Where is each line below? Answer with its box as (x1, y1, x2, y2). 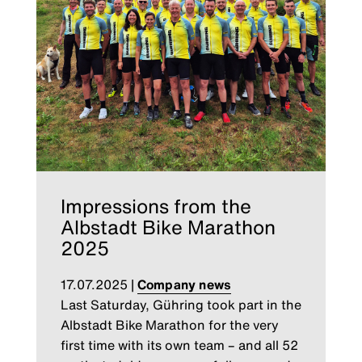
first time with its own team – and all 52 (60, 335, 298, 356)
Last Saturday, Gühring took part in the (60, 295, 301, 315)
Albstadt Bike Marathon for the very (60, 315, 279, 335)
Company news (137, 275, 232, 295)
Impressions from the (60, 192, 251, 221)
